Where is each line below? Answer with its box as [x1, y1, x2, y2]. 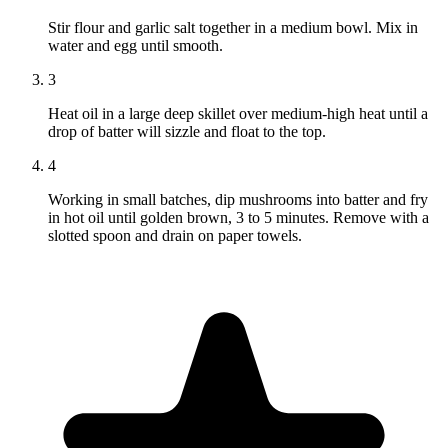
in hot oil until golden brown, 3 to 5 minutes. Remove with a [48, 209, 429, 227]
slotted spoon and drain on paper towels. [48, 227, 302, 245]
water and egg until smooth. [48, 37, 223, 55]
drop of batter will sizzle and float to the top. [48, 123, 326, 141]
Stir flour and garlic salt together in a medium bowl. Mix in [48, 19, 418, 37]
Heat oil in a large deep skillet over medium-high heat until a [48, 105, 428, 123]
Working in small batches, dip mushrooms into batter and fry [48, 191, 428, 209]
